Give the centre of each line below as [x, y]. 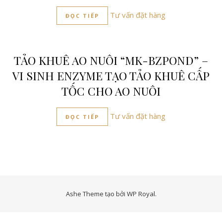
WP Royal [141, 194]
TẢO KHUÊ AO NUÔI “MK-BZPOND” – [111, 60]
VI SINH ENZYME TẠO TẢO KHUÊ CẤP [111, 75]
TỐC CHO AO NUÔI [111, 91]
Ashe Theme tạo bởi [96, 194]
